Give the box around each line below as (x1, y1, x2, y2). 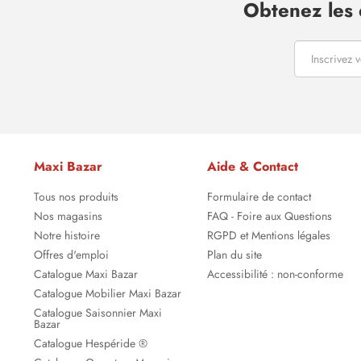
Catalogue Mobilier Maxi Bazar (34, 286, 181, 301)
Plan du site (207, 247, 262, 263)
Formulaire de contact (207, 189, 311, 205)
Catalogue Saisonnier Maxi (34, 305, 162, 321)
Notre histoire (34, 228, 100, 243)
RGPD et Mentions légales (207, 228, 330, 243)
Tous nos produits (34, 189, 118, 205)
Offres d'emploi (34, 247, 109, 263)
